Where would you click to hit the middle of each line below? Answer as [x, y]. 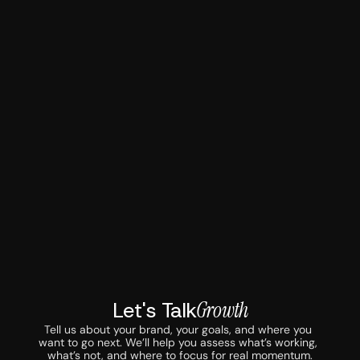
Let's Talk [154, 310]
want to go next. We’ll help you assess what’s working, [178, 342]
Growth [222, 310]
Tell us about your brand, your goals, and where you [178, 329]
